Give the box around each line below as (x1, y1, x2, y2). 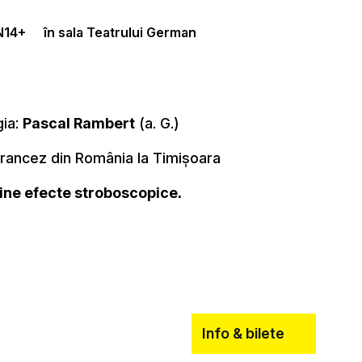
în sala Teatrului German (44, 23, 196, 40)
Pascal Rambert (23, 114, 135, 132)
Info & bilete (201, 324, 284, 342)
